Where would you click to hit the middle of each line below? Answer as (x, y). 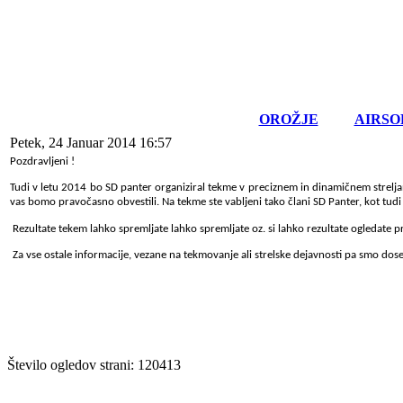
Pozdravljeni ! (42, 161)
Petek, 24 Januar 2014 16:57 (91, 143)
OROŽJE (288, 119)
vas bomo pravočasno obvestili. (86, 202)
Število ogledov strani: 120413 (94, 365)
